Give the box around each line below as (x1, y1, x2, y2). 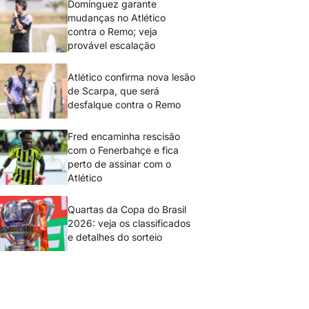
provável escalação (68, 39, 159, 51)
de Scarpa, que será (68, 85, 160, 97)
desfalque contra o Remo (68, 99, 184, 110)
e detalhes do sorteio (68, 231, 163, 243)
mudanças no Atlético (68, 12, 166, 23)
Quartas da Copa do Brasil (68, 203, 187, 215)
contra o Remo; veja (68, 26, 158, 37)
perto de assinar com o (68, 158, 172, 170)
